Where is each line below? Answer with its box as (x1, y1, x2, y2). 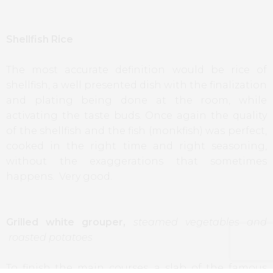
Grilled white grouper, (6, 216, 126, 229)
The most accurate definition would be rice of (6, 64, 267, 76)
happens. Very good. (6, 171, 112, 183)
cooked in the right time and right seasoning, (6, 140, 267, 152)
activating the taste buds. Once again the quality (6, 110, 267, 122)
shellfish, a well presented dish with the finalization (6, 79, 267, 91)
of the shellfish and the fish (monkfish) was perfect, (6, 125, 267, 137)
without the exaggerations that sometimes (6, 155, 267, 168)
